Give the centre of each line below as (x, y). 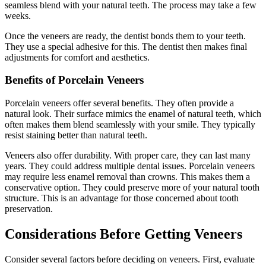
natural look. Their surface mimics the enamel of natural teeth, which (133, 114)
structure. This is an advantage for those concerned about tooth (122, 198)
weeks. (18, 15)
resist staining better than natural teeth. (76, 135)
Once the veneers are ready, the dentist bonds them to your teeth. (125, 36)
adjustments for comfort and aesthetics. (77, 57)
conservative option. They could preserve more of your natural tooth (132, 188)
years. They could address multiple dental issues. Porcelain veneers (130, 166)
